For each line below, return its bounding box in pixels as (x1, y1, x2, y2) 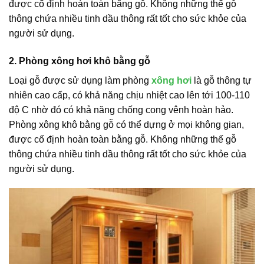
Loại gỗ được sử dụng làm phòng (9, 75, 151, 85)
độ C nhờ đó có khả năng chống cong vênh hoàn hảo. (9, 104, 233, 115)
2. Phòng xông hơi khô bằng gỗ (9, 55, 150, 66)
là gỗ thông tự (192, 75, 252, 85)
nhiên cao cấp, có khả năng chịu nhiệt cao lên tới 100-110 (9, 90, 250, 100)
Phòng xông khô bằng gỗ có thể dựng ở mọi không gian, (9, 119, 244, 130)
